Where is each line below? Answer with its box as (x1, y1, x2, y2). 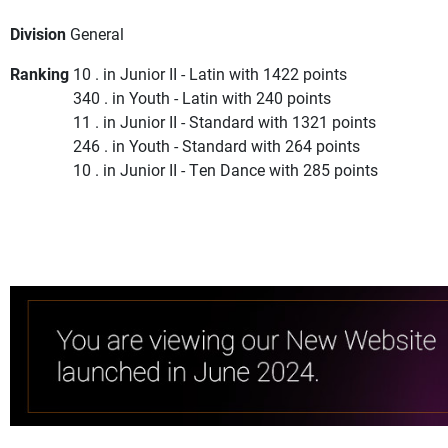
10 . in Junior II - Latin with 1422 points (73, 63, 347, 85)
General (70, 23, 124, 45)
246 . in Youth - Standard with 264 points (73, 135, 360, 157)
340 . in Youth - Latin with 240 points (73, 87, 331, 109)
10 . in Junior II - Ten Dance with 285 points (73, 159, 378, 181)
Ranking (10, 63, 69, 85)
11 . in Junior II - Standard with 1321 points (73, 111, 376, 133)
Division (10, 23, 66, 45)
